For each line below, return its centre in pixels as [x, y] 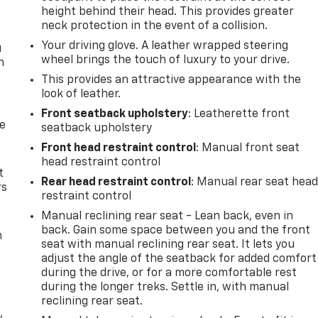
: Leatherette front [239, 114]
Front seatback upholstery [115, 114]
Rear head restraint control [116, 182]
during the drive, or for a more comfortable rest [169, 273]
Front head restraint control [119, 148]
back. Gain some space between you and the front [176, 230]
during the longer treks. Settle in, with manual [165, 287]
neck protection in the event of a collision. [155, 26]
